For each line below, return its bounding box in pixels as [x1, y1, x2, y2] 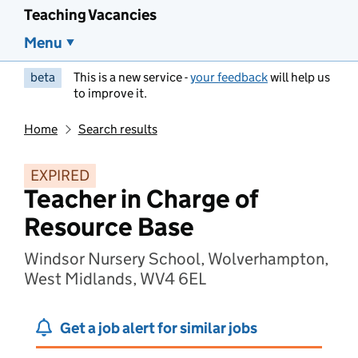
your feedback [190, 70, 268, 85]
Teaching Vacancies [24, 6, 157, 24]
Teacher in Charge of [24, 183, 258, 215]
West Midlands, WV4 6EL [24, 268, 206, 289]
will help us [268, 70, 330, 85]
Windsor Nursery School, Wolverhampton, [24, 249, 329, 269]
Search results [78, 121, 157, 137]
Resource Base [24, 211, 194, 243]
